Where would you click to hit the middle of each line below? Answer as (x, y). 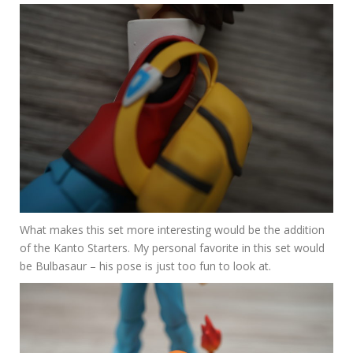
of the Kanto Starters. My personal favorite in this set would (172, 248)
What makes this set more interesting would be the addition (172, 230)
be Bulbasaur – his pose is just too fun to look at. (145, 266)
